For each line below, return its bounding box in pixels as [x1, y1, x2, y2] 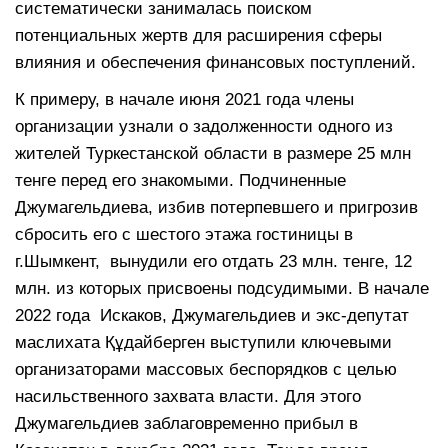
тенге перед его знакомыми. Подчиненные [15, 170, 346, 190]
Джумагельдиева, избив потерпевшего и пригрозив [15, 197, 418, 217]
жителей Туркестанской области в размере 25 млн [15, 143, 411, 163]
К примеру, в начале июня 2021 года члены [15, 89, 354, 109]
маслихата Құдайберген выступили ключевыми [15, 332, 392, 352]
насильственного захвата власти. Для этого [15, 386, 361, 406]
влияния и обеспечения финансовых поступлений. [15, 52, 416, 72]
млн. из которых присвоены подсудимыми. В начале [15, 278, 429, 298]
